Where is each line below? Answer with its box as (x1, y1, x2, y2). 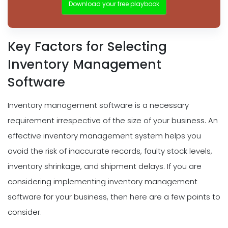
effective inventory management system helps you (8, 130, 201, 141)
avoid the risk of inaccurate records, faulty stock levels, (8, 145, 212, 156)
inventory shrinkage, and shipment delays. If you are (8, 160, 202, 172)
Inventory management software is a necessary (8, 99, 189, 110)
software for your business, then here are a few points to (8, 191, 220, 202)
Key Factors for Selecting (8, 37, 167, 55)
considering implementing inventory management (8, 176, 197, 187)
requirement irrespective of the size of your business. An (8, 115, 218, 126)
